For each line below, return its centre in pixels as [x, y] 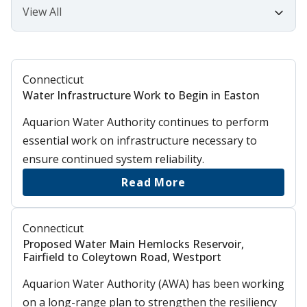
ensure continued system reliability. [113, 159]
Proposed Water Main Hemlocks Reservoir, [133, 244]
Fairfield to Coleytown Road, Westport [122, 257]
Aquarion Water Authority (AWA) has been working [153, 283]
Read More [153, 182]
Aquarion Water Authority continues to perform [146, 122]
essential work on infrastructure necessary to [140, 140]
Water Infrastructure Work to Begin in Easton [141, 95]
